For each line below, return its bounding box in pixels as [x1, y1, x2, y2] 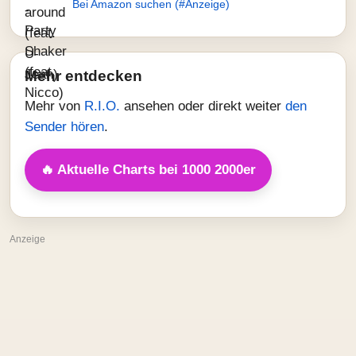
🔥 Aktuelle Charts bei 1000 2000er [41, 162, 256, 177]
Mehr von [25, 99, 84, 114]
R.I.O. [84, 99, 124, 114]
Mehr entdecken [25, 68, 142, 84]
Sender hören [25, 119, 104, 134]
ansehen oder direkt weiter [124, 99, 285, 114]
